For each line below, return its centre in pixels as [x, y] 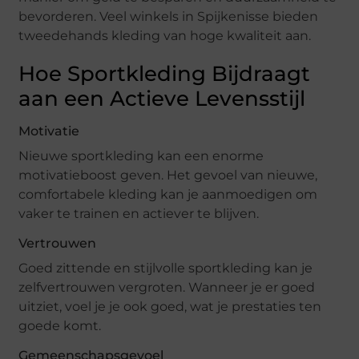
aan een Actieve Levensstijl [162, 99]
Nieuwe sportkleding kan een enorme [141, 156]
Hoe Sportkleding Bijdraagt [165, 74]
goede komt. [60, 326]
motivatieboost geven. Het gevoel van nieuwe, [168, 175]
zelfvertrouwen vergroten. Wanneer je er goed [167, 288]
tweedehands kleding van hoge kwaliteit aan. [165, 36]
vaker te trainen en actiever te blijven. [139, 214]
